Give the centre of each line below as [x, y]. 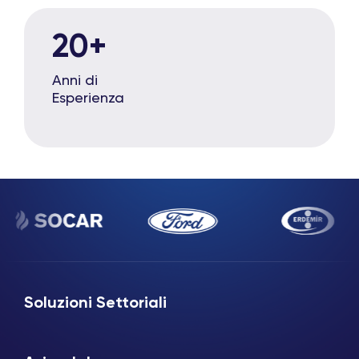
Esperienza [88, 99]
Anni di [75, 81]
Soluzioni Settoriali [95, 303]
